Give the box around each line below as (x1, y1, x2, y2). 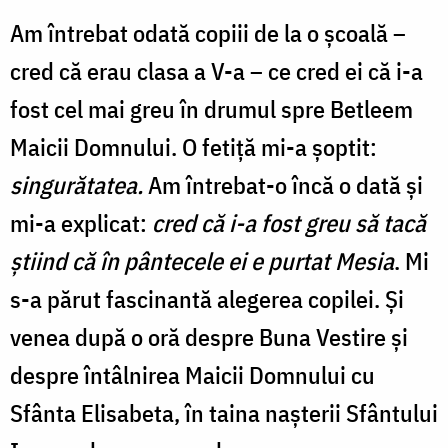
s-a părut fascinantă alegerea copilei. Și (10, 282, 404, 315)
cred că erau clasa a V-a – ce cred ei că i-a (10, 54, 423, 87)
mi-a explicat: (10, 206, 152, 239)
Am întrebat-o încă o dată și (143, 168, 423, 201)
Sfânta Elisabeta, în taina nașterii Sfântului (10, 396, 438, 429)
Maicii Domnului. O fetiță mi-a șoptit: (10, 130, 377, 163)
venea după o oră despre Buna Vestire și (10, 320, 408, 353)
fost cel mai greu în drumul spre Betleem (10, 92, 413, 125)
